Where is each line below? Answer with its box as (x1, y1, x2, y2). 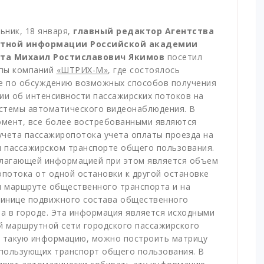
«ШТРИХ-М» (56, 64, 108, 75)
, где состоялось (108, 64, 180, 75)
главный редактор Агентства (73, 25, 214, 37)
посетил (164, 51, 202, 62)
